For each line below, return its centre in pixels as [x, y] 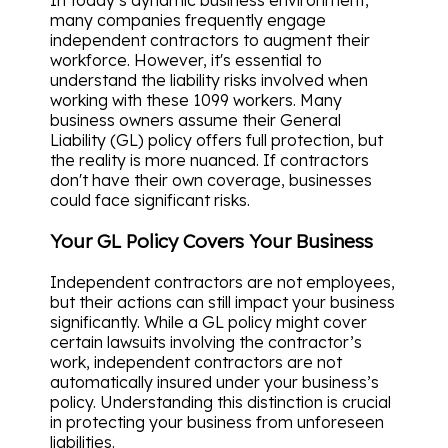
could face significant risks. [150, 200]
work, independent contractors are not [196, 361]
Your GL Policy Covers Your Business [211, 241]
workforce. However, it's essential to [186, 60]
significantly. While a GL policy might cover [208, 321]
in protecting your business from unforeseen [217, 421]
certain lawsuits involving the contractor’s [206, 341]
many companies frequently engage [188, 20]
